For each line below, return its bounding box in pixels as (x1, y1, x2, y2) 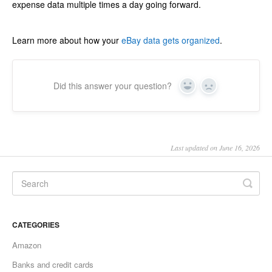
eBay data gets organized (121, 34, 220, 47)
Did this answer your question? (53, 80, 172, 92)
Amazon (12, 239, 41, 251)
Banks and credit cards (12, 259, 93, 271)
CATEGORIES (12, 219, 59, 231)
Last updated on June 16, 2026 (171, 143, 260, 153)
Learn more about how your (12, 34, 121, 47)
